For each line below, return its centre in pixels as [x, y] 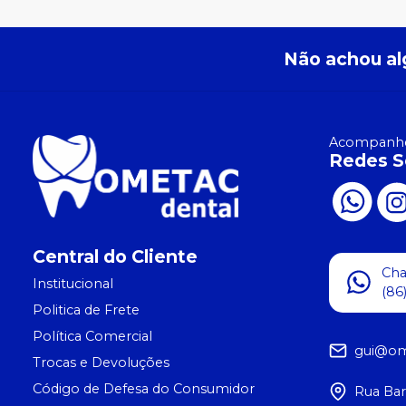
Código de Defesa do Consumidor [144, 389]
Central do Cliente [115, 257]
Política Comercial [92, 337]
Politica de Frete [86, 310]
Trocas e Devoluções [101, 363]
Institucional [73, 284]
